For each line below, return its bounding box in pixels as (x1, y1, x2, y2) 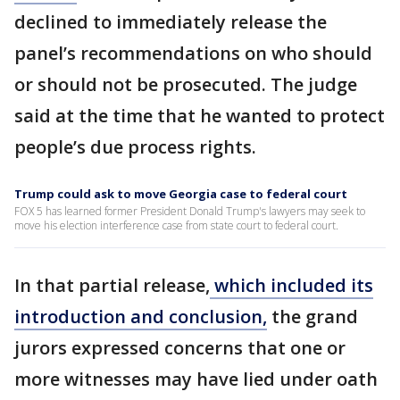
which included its (210, 272, 373, 297)
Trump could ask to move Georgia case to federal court (14, 185, 347, 202)
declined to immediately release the (14, 9, 327, 34)
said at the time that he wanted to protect (14, 103, 385, 128)
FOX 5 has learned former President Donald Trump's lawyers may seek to (14, 203, 365, 219)
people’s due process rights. (14, 134, 256, 159)
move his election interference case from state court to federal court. (14, 217, 338, 233)
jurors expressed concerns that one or (14, 335, 346, 360)
